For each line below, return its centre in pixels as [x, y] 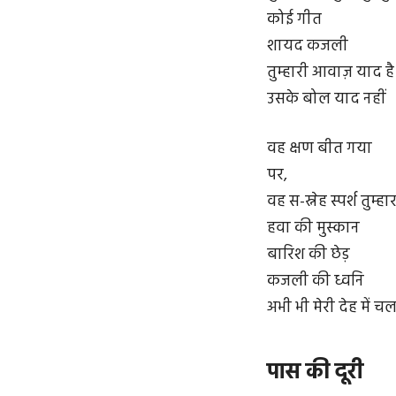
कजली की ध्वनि [316, 281]
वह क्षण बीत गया [320, 148]
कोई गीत [294, 20]
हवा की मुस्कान [313, 228]
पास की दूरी [315, 372]
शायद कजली [308, 47]
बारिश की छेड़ [308, 255]
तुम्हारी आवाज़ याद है [331, 73]
